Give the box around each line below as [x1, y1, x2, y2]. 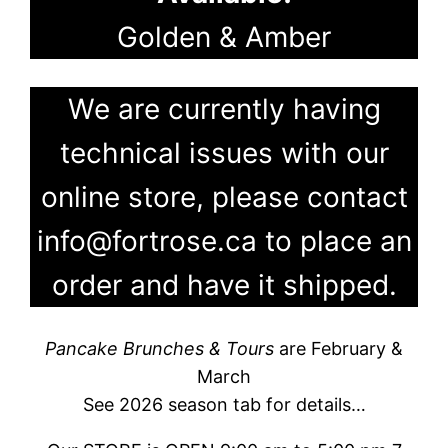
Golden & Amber [117, 19, 331, 54]
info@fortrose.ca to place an [36, 223, 412, 258]
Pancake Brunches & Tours [45, 337, 279, 359]
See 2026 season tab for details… [82, 393, 366, 415]
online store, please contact [40, 179, 408, 214]
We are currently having [67, 91, 381, 126]
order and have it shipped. [51, 267, 397, 302]
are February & [279, 337, 403, 359]
